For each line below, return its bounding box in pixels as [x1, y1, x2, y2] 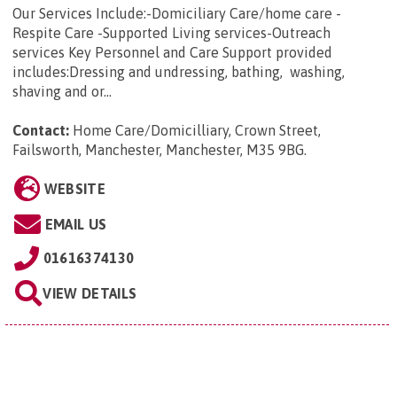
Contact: [12, 122, 69, 139]
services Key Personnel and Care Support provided [12, 44, 332, 61]
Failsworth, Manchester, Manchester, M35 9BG [12, 142, 304, 159]
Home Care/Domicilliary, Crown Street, [73, 122, 321, 139]
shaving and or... [12, 83, 112, 100]
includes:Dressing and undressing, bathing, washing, [12, 64, 345, 81]
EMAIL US [44, 216, 107, 233]
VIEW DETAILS [43, 285, 137, 302]
